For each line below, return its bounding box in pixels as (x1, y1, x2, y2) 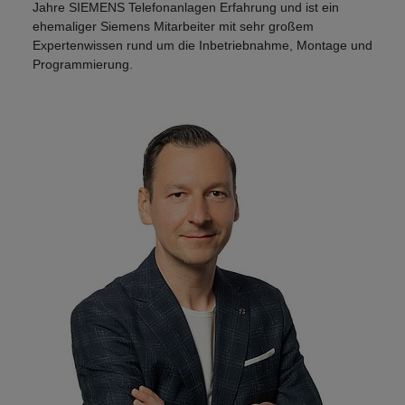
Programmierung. (33, 57, 133, 72)
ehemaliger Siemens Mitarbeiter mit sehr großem (33, 19, 314, 34)
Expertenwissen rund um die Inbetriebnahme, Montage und (33, 38, 372, 53)
